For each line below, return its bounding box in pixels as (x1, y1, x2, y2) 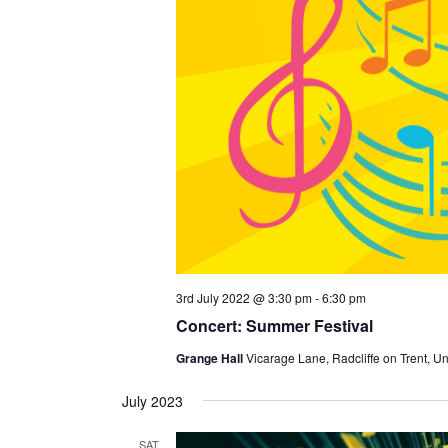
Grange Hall (175, 348, 246, 367)
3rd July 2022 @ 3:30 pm (175, 288, 312, 306)
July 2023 (121, 390, 183, 411)
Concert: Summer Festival (175, 313, 373, 337)
